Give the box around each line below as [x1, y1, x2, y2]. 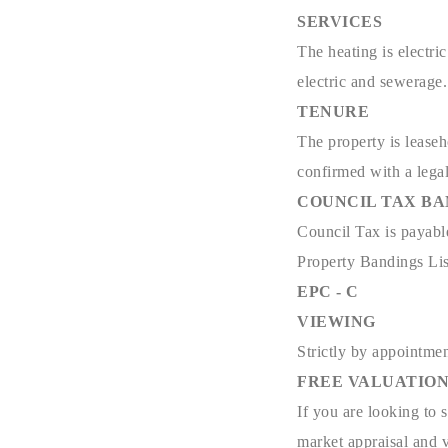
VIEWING [297, 313, 376, 330]
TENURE [297, 103, 369, 120]
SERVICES [297, 13, 382, 30]
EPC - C [297, 283, 359, 300]
